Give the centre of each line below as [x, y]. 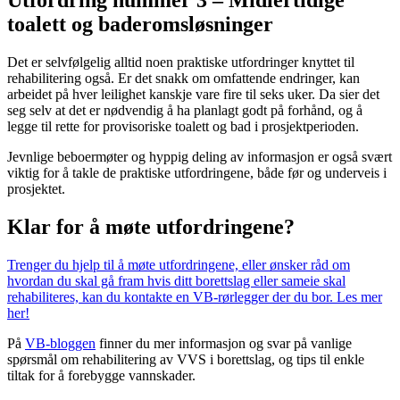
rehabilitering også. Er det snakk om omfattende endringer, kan [183, 79]
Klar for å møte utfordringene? [151, 227]
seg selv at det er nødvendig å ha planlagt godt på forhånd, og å [185, 111]
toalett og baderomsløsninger [140, 25]
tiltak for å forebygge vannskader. [101, 375]
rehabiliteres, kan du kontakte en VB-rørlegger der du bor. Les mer [195, 297]
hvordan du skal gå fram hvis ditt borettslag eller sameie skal [176, 281]
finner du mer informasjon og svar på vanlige [224, 343]
